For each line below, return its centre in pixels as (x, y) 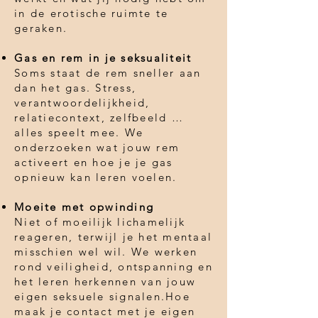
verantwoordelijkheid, (82, 102)
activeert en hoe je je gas (94, 162)
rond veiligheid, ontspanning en (114, 266)
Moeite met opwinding (84, 207)
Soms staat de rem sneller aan (108, 72)
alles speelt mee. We (79, 132)
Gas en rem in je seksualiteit (103, 57)
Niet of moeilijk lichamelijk (100, 221)
